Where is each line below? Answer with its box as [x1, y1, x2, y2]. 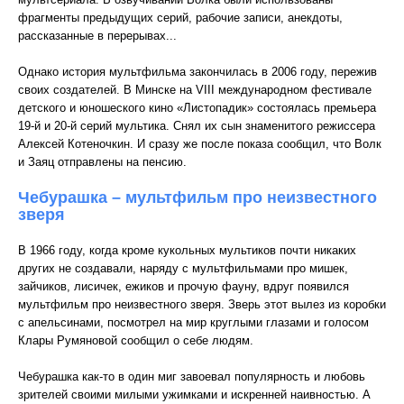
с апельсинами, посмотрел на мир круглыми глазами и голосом [18, 316, 369, 329]
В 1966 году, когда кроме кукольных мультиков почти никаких [18, 243, 356, 257]
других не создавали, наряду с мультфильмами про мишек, [18, 262, 348, 275]
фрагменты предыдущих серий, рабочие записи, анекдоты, [18, 11, 343, 24]
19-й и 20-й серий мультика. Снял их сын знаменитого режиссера [18, 119, 375, 133]
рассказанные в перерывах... [18, 29, 177, 42]
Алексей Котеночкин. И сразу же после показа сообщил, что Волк [18, 137, 381, 151]
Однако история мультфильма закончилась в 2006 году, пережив [18, 65, 377, 78]
